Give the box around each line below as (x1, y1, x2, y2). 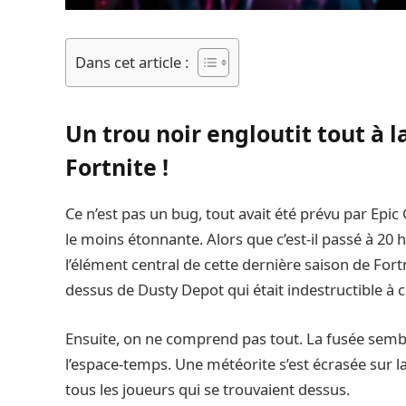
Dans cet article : (75, 51, 188, 72)
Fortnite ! (65, 151, 169, 183)
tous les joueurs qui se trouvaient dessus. (65, 378, 350, 400)
